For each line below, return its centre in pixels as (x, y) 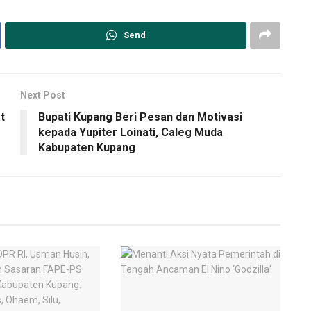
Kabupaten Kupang (87, 147)
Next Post (43, 95)
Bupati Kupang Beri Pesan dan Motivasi (140, 117)
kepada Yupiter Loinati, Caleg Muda (131, 132)
